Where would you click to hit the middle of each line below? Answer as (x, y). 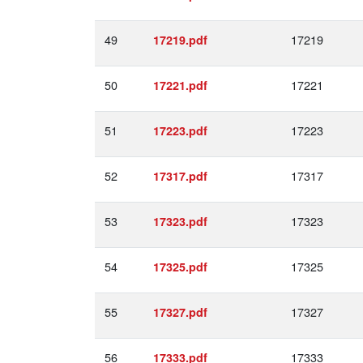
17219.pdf (180, 40)
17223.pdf (180, 130)
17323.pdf (180, 221)
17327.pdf (180, 312)
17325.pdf (180, 267)
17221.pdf (180, 85)
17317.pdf (180, 176)
